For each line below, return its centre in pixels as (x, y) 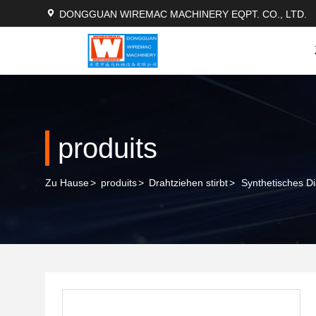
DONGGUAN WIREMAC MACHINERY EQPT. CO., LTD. (183, 14)
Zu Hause (67, 183)
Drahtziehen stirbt (188, 183)
